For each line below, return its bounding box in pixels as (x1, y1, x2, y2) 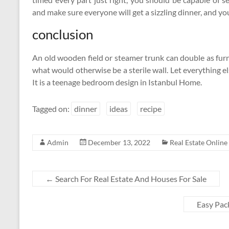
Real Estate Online (170, 138, 227, 147)
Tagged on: (32, 104, 71, 113)
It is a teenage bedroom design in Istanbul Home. (32, 77, 202, 87)
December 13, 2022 (88, 138, 150, 147)
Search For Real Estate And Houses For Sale (54, 174, 207, 184)
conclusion (32, 26, 93, 42)
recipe (140, 104, 162, 113)
